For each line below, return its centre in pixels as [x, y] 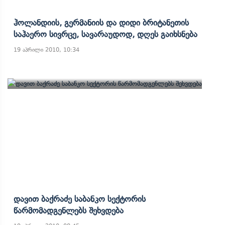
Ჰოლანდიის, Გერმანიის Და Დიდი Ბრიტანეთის [101, 23]
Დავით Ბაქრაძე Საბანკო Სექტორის [80, 199]
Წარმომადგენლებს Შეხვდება [69, 210]
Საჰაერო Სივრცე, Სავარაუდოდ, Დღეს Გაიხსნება [105, 34]
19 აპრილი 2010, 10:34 [46, 50]
